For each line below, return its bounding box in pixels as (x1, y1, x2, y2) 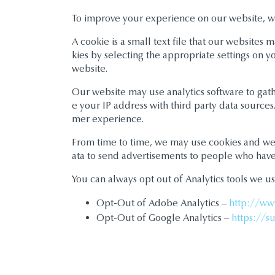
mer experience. (72, 113, 144, 125)
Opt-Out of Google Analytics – (96, 212, 231, 223)
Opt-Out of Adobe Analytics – (96, 197, 229, 209)
